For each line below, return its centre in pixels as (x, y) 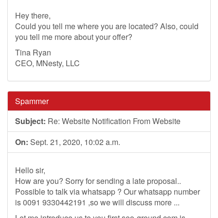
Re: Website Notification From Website (113, 121)
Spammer (32, 101)
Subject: (30, 121)
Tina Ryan (33, 52)
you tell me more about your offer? (74, 37)
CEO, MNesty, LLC (47, 63)
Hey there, (33, 15)
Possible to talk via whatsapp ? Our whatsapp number (108, 191)
